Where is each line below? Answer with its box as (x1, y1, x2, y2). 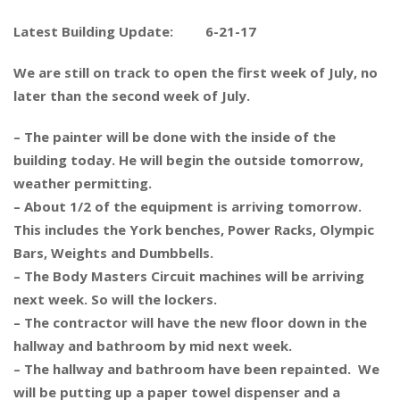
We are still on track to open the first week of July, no (13, 63, 378, 81)
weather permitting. (13, 174, 152, 192)
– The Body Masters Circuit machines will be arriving (13, 267, 364, 285)
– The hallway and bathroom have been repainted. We (13, 360, 379, 378)
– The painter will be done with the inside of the (13, 128, 336, 146)
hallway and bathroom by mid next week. (13, 337, 292, 354)
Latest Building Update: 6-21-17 (13, 22, 256, 40)
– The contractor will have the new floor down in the (13, 313, 367, 331)
